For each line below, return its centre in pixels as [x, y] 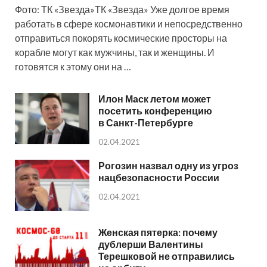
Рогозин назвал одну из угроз [168, 165]
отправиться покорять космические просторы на [121, 38]
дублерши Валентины [151, 244]
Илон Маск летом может [155, 98]
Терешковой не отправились [167, 256]
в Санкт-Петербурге [146, 122]
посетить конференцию [155, 110]
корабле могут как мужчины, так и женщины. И [115, 52]
